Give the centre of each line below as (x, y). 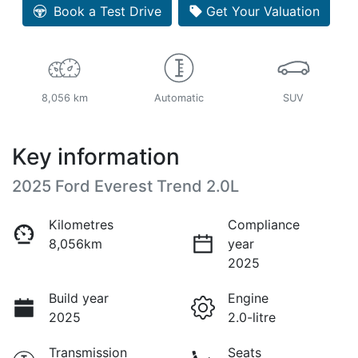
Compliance (264, 224)
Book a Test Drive (107, 11)
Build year (79, 298)
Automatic (179, 97)
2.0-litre (252, 317)
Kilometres (81, 224)
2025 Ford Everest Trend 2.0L (125, 186)
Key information (96, 156)
